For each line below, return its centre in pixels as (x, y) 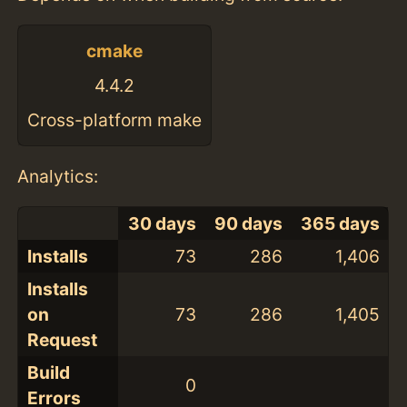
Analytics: (58, 177)
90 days (248, 224)
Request (62, 340)
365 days (340, 224)
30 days (162, 224)
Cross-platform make (115, 119)
